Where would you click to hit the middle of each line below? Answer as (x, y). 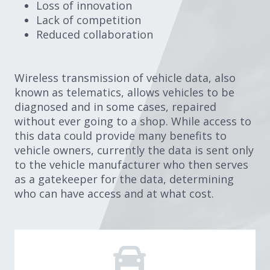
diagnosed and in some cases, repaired (115, 106)
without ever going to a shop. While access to (133, 121)
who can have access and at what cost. (114, 193)
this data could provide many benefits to (121, 135)
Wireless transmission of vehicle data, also (125, 77)
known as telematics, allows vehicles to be (124, 92)
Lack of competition (89, 20)
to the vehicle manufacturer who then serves (131, 164)
